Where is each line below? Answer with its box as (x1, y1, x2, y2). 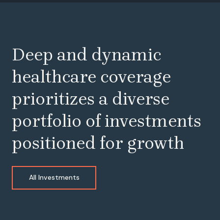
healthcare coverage (12, 66, 171, 87)
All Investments (28, 173, 80, 182)
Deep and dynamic (12, 44, 161, 65)
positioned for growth (12, 133, 184, 153)
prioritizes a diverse (12, 88, 169, 109)
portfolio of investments (12, 110, 201, 131)
